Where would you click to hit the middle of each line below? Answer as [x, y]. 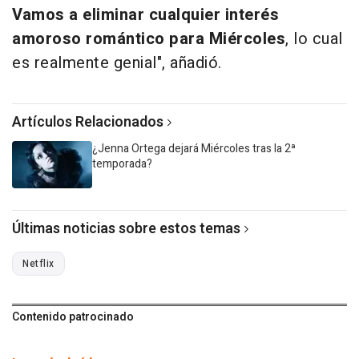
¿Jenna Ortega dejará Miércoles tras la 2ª [194, 148]
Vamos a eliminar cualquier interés [145, 14]
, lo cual [314, 38]
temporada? [122, 163]
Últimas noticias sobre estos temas [126, 228]
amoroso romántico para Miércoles [149, 38]
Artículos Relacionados [88, 122]
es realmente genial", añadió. [117, 63]
